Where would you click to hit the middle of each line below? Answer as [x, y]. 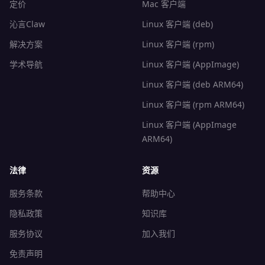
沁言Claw [27, 24]
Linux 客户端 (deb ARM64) [193, 84]
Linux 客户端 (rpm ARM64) [193, 104]
